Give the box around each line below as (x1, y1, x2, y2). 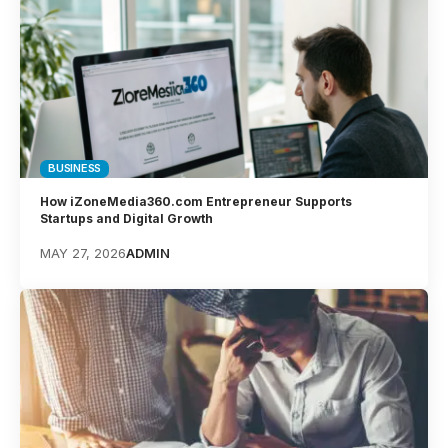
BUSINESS (48, 161, 102, 176)
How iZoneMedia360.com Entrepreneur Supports (40, 193, 353, 209)
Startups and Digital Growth (40, 210, 214, 226)
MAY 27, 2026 (40, 244, 127, 261)
